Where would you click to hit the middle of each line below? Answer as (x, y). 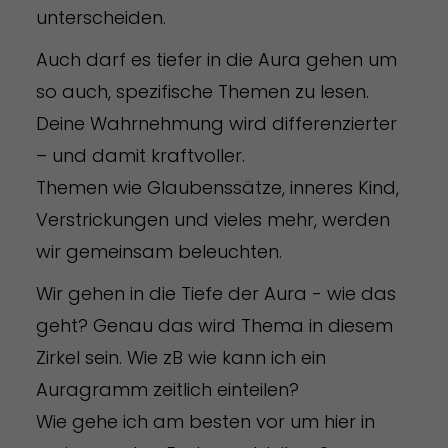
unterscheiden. (103, 17)
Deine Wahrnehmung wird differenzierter (216, 123)
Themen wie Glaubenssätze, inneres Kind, (217, 187)
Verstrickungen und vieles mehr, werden (212, 219)
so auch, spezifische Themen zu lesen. (202, 91)
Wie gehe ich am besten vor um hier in (205, 421)
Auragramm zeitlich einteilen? (169, 389)
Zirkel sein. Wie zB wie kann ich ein (180, 357)
